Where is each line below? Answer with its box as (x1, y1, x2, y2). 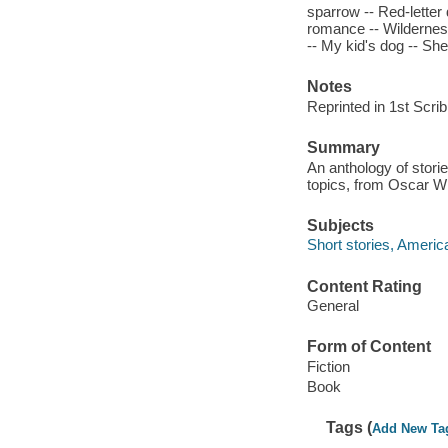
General (306, 297, 359, 315)
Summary (306, 138, 380, 156)
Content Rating (306, 277, 422, 295)
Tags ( (326, 419, 373, 437)
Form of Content (306, 338, 431, 356)
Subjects (306, 216, 374, 234)
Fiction (306, 357, 350, 375)
